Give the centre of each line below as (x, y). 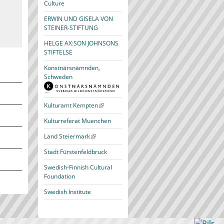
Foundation (59, 176)
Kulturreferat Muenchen (77, 121)
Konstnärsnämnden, (72, 68)
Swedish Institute (67, 192)
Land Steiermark (67, 136)
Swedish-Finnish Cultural (78, 167)
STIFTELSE (58, 52)
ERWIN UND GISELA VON (78, 19)
